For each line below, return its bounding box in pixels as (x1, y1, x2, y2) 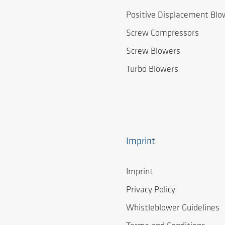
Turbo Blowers (126, 64, 178, 74)
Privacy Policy (126, 185, 175, 195)
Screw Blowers (126, 46, 180, 56)
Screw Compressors (126, 29, 199, 39)
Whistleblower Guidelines (126, 203, 219, 213)
